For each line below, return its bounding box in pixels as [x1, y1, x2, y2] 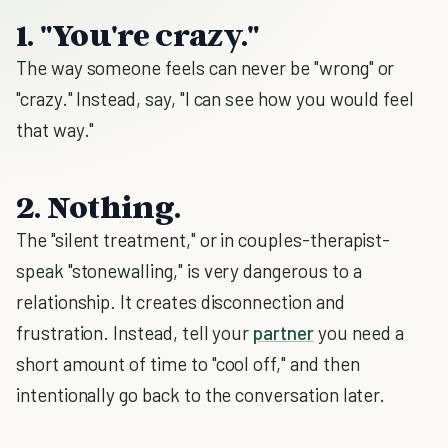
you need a [313, 321, 405, 344]
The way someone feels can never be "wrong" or [16, 56, 395, 79]
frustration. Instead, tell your [16, 321, 254, 344]
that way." [16, 118, 95, 141]
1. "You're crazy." [16, 15, 260, 53]
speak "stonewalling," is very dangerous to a [16, 259, 362, 282]
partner [253, 321, 314, 344]
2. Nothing [16, 187, 174, 225]
